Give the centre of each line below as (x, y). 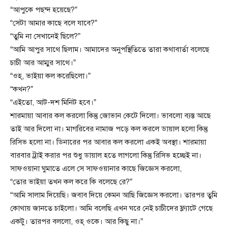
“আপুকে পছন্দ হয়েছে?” (44, 10)
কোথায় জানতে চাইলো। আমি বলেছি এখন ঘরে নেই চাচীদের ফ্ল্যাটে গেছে (111, 208)
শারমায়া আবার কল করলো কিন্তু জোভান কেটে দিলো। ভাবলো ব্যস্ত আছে (110, 116)
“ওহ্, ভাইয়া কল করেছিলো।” (50, 76)
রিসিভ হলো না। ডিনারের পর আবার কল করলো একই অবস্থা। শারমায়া (108, 142)
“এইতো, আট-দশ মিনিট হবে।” (53, 103)
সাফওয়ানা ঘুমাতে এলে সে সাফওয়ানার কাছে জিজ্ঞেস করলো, (96, 169)
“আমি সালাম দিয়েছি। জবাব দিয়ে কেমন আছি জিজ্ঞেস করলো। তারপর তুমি (114, 195)
